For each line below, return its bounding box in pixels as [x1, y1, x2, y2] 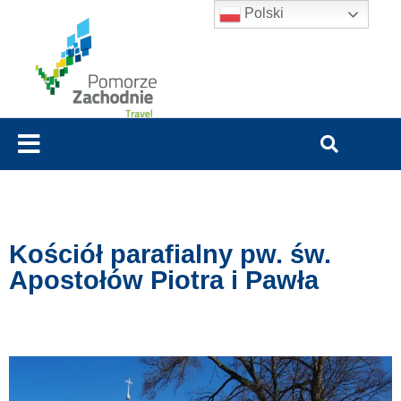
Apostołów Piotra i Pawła [9, 266, 319, 295]
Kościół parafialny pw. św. [9, 240, 331, 269]
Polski [241, 5, 285, 21]
